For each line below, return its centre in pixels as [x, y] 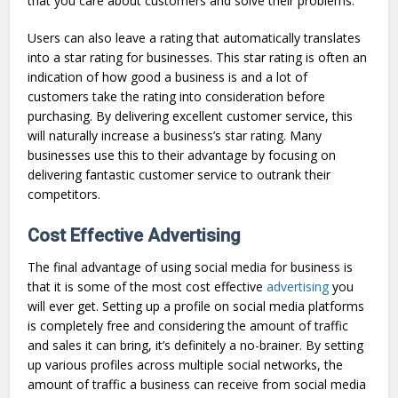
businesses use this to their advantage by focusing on [182, 155]
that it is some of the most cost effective [147, 286]
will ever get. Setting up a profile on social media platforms [196, 306]
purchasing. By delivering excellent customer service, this [191, 115]
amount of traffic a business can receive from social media [197, 384]
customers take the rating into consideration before [177, 96]
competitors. [64, 194]
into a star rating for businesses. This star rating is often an [198, 57]
